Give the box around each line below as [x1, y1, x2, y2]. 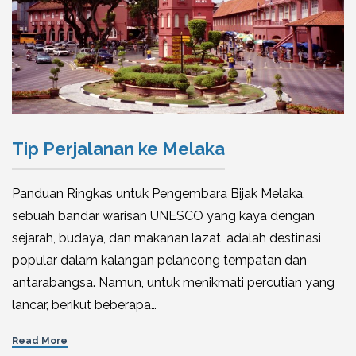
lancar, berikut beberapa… [12, 296, 157, 312]
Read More [12, 335, 68, 346]
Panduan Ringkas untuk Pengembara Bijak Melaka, [12, 185, 305, 201]
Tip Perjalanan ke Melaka [12, 137, 225, 159]
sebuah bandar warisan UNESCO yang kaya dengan [12, 207, 315, 223]
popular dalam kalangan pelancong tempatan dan [12, 252, 307, 268]
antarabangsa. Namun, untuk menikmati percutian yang [12, 274, 335, 290]
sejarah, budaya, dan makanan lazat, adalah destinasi [12, 230, 321, 246]
